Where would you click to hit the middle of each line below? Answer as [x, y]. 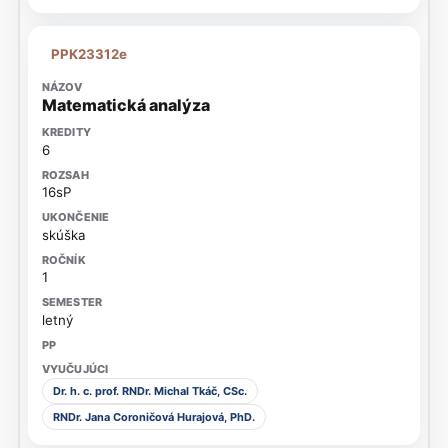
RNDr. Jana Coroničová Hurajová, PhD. [153, 416]
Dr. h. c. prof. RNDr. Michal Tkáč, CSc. [149, 391]
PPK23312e [89, 54]
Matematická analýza [125, 105]
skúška [63, 234]
